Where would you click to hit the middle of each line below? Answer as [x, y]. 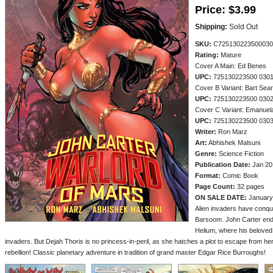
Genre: [206, 154]
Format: [208, 175]
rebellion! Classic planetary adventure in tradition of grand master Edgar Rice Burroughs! [135, 252]
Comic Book [239, 175]
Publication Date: [223, 165]
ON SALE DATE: [221, 197]
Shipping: [211, 27]
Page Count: [215, 186]
